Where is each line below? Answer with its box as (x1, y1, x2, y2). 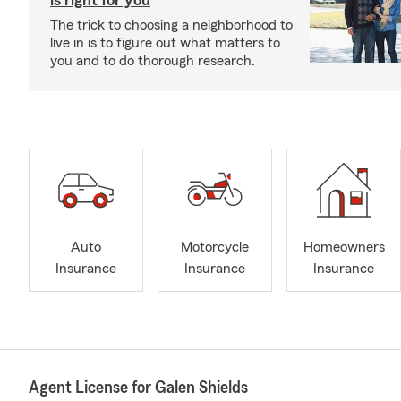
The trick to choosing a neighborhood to (50, 18, 293, 32)
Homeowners (303, 240, 385, 255)
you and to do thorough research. (50, 54, 255, 68)
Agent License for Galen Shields (29, 379, 248, 397)
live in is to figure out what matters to (50, 36, 280, 50)
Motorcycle (181, 240, 249, 255)
